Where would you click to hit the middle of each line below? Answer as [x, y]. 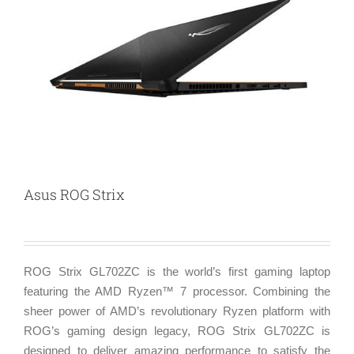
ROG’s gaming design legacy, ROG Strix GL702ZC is [177, 331]
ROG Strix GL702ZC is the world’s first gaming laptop [177, 272]
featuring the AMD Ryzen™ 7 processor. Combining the [177, 292]
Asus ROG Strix [74, 195]
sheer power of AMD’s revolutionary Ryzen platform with [177, 311]
